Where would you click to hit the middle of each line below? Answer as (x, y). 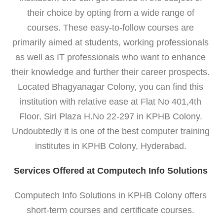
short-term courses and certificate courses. (110, 210)
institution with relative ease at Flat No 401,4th (110, 101)
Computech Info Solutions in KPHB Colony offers (110, 195)
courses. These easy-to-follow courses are (110, 27)
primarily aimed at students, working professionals (110, 42)
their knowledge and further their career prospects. (110, 72)
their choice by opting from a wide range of (110, 13)
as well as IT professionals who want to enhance (110, 57)
